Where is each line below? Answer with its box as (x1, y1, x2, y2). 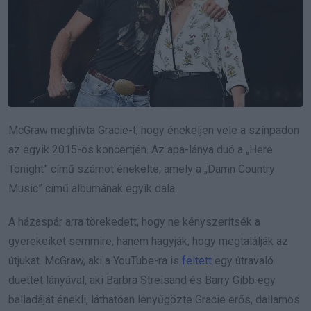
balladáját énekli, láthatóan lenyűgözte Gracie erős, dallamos (8, 293, 300, 307)
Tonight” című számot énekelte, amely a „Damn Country (8, 162, 275, 176)
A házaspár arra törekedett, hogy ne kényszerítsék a (8, 215, 260, 229)
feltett (182, 254, 212, 268)
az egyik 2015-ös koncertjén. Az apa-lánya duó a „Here (8, 143, 273, 157)
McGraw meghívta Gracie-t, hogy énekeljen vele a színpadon (8, 124, 299, 137)
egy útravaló (212, 254, 274, 268)
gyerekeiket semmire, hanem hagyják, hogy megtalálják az (8, 235, 288, 249)
